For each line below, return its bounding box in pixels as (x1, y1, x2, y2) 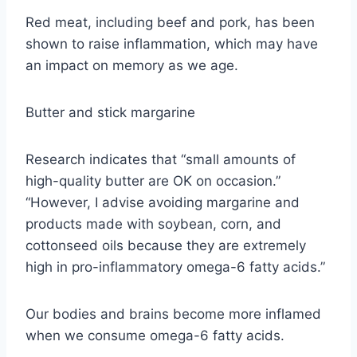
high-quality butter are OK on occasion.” (25, 172, 280, 189)
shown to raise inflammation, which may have (25, 35, 318, 52)
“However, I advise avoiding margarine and (25, 194, 300, 210)
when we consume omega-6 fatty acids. (25, 327, 284, 343)
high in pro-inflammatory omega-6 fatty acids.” (25, 258, 325, 275)
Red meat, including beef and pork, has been (25, 14, 315, 30)
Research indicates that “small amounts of (25, 151, 296, 167)
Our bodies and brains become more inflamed (25, 305, 321, 322)
